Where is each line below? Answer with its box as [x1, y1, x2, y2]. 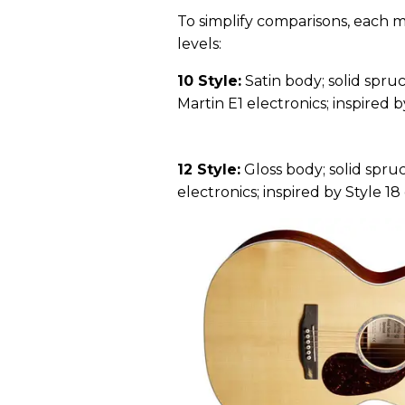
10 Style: [177, 71, 241, 89]
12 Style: [177, 160, 240, 178]
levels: [177, 34, 221, 52]
